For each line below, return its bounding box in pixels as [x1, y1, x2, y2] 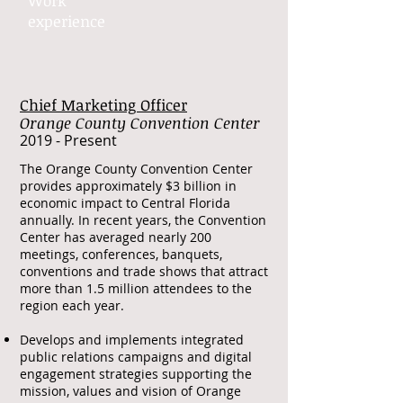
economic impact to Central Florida [20, 194, 230, 211]
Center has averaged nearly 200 [20, 228, 211, 246]
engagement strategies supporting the [20, 365, 252, 382]
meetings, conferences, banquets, [20, 246, 222, 263]
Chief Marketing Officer [20, 94, 187, 115]
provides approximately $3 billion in [20, 177, 237, 194]
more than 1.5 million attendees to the [20, 280, 252, 297]
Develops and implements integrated [20, 331, 244, 348]
